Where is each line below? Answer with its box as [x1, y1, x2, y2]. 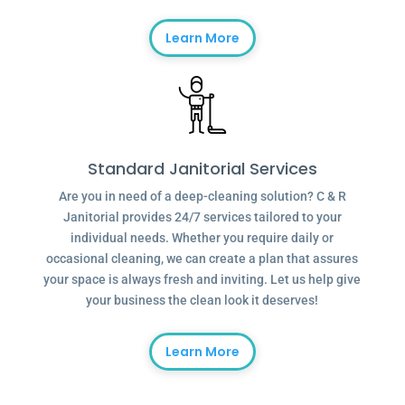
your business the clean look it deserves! [86, 292, 319, 307]
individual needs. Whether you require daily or [71, 230, 334, 245]
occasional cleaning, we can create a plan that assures [46, 250, 359, 266]
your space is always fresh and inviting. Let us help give [43, 271, 362, 287]
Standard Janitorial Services [87, 156, 317, 180]
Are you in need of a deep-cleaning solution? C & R [58, 188, 346, 203]
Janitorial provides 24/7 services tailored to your [62, 209, 342, 224]
